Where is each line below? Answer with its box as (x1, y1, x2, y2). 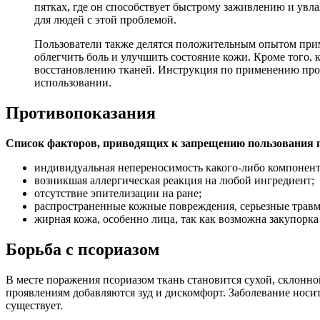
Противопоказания (6, 104, 156, 123)
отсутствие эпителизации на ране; (34, 187, 201, 200)
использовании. (34, 76, 111, 89)
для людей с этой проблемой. (34, 14, 176, 26)
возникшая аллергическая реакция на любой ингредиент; (34, 174, 314, 187)
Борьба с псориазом (6, 239, 159, 259)
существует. (6, 299, 63, 311)
